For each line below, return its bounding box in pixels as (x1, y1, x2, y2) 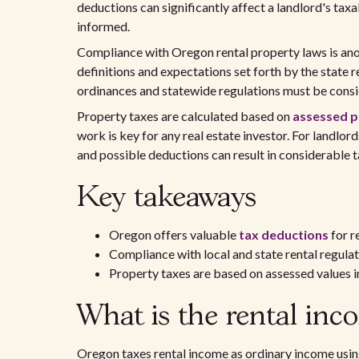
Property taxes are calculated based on (77, 108, 292, 123)
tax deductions (239, 227, 329, 242)
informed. (77, 18, 130, 34)
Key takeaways (77, 184, 256, 212)
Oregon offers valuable (109, 227, 239, 242)
